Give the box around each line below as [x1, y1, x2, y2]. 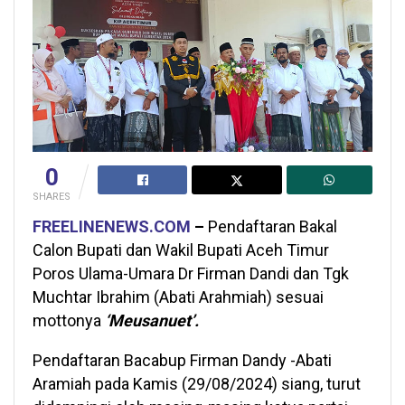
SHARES [33, 191, 71, 202]
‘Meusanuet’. [105, 311, 199, 330]
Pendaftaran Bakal [204, 217, 337, 236]
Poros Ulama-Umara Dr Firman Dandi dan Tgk [33, 264, 349, 283]
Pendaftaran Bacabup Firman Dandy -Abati [33, 351, 332, 370]
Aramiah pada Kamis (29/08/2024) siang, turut [33, 374, 361, 393]
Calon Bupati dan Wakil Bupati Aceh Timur [33, 240, 329, 259]
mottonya [33, 311, 105, 330]
